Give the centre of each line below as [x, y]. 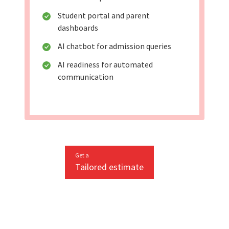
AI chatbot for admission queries [114, 46]
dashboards [78, 28]
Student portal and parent [104, 16]
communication [85, 77]
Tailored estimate [109, 167]
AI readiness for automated [105, 65]
